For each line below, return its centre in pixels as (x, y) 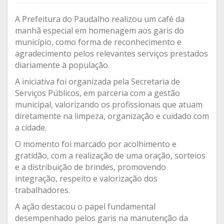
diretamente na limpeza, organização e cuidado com (112, 116)
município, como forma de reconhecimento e (98, 42)
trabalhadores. (42, 190)
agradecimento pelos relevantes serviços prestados (111, 54)
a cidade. (31, 128)
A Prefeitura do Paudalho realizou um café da (100, 19)
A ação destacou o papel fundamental (85, 207)
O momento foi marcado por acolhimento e (96, 144)
